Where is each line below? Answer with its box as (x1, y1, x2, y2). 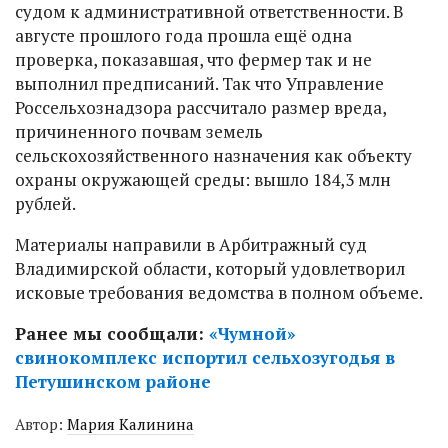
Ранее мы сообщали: (15, 322, 209, 345)
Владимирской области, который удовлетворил (15, 257, 405, 280)
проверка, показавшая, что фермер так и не (15, 48, 372, 71)
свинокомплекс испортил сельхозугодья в (15, 346, 395, 369)
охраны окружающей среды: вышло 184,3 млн (15, 168, 391, 191)
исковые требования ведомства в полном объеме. (15, 281, 423, 304)
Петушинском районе (15, 370, 211, 393)
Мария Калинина (67, 414, 194, 434)
